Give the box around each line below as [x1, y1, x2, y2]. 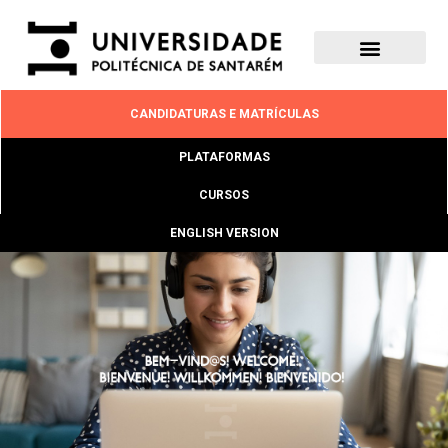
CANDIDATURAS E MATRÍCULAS [129, 107, 319, 122]
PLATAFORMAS [178, 150, 270, 165]
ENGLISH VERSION [169, 226, 279, 241]
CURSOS [199, 188, 249, 203]
